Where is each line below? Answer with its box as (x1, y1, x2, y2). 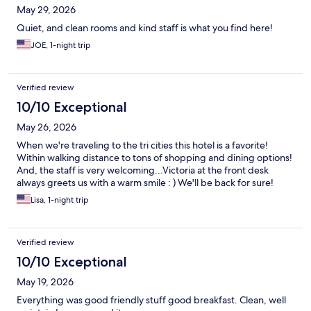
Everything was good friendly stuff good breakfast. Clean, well (17, 294, 286, 307)
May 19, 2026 (17, 276, 74, 289)
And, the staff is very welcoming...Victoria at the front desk (17, 164, 269, 177)
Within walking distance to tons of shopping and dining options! (17, 151, 292, 165)
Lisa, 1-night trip (31, 194, 89, 206)
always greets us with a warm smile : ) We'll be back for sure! (17, 176, 274, 190)
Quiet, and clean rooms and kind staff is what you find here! (17, 22, 273, 35)
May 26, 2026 (17, 121, 76, 134)
